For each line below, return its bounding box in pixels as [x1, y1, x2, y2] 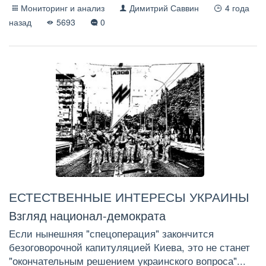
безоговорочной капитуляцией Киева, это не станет [9, 239, 250, 254]
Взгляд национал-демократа [9, 206, 166, 224]
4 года [224, 1, 249, 14]
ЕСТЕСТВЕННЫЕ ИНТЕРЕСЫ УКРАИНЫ [9, 188, 249, 206]
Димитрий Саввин [129, 1, 199, 14]
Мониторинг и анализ [21, 1, 105, 14]
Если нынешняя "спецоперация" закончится [9, 226, 214, 240]
